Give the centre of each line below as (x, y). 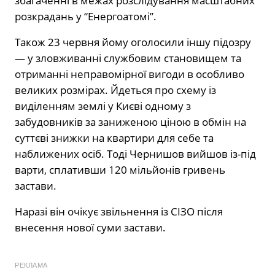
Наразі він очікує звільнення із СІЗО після (119, 211)
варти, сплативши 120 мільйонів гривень (120, 169)
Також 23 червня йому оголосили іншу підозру (133, 42)
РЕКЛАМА (31, 265)
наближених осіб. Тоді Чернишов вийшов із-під (135, 153)
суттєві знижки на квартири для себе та (114, 137)
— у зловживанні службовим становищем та (128, 58)
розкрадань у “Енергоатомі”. (86, 16)
